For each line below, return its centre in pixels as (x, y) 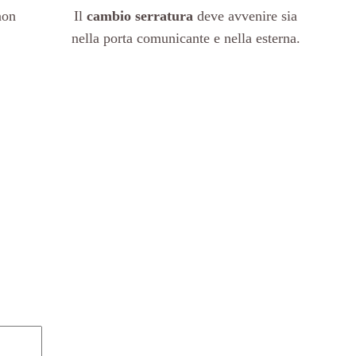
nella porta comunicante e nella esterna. (186, 38)
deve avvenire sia (246, 15)
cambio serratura (140, 15)
